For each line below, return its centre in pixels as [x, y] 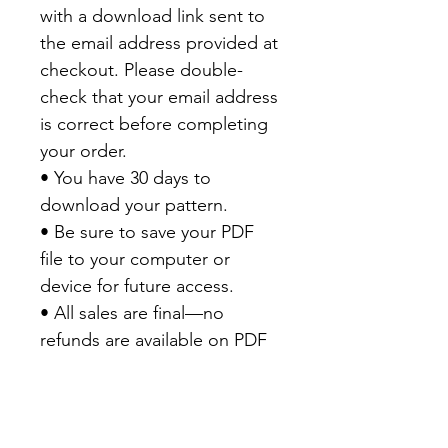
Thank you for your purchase [153, 394]
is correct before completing [154, 124]
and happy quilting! [120, 421]
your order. [83, 151]
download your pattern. [134, 205]
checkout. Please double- [141, 70]
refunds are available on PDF [153, 340]
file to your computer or [135, 259]
